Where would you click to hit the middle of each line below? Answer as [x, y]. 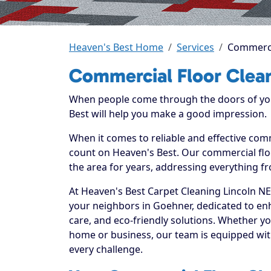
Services [195, 47]
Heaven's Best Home [116, 47]
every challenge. [106, 249]
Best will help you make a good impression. [168, 113]
